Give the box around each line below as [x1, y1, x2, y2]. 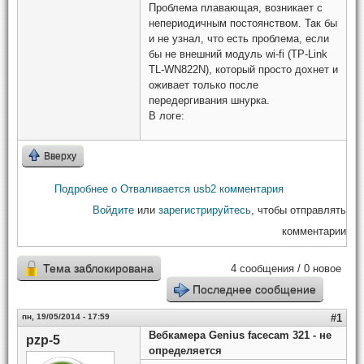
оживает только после [149, 79, 258, 92]
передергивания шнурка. [149, 94, 270, 107]
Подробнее [54, 182, 108, 195]
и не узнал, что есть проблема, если [149, 32, 329, 45]
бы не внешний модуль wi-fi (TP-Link [149, 48, 327, 61]
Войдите [93, 203, 134, 216]
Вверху [44, 149, 76, 162]
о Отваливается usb [108, 182, 210, 195]
